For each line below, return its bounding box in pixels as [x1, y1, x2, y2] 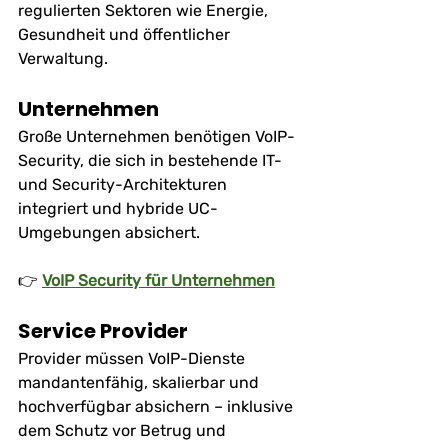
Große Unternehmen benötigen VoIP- [18, 126, 295, 146]
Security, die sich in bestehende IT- [18, 150, 286, 170]
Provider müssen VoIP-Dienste [18, 348, 249, 368]
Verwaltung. [18, 48, 108, 68]
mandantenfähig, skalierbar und [18, 372, 263, 392]
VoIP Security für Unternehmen [42, 270, 275, 290]
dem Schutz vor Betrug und [18, 420, 230, 440]
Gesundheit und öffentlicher [18, 24, 234, 44]
